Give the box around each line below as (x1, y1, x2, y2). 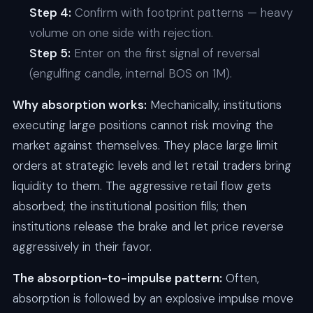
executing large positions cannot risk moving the (12, 117, 273, 133)
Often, (221, 270, 259, 286)
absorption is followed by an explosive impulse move (12, 290, 293, 306)
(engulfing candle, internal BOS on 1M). (29, 65, 232, 81)
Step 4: (29, 4, 71, 20)
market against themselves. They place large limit (12, 137, 278, 153)
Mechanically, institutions (146, 96, 282, 112)
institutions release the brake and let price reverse (12, 218, 284, 234)
